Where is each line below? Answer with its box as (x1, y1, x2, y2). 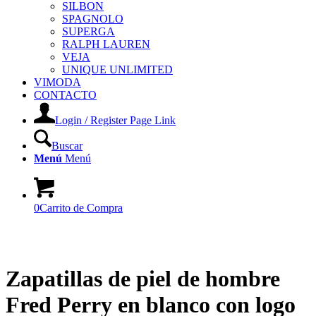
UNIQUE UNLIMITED (62, 63, 173, 75)
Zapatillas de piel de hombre (6, 266, 280, 292)
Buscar (51, 140, 83, 152)
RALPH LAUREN (62, 38, 150, 50)
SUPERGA (62, 25, 115, 37)
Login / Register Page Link (55, 114, 176, 126)
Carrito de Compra (39, 202, 123, 214)
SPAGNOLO (62, 13, 123, 25)
